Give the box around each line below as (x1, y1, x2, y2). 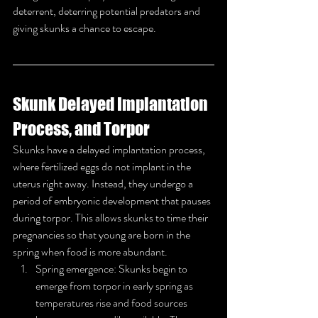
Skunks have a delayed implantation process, (13, 141, 207, 158)
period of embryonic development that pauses (13, 192, 213, 209)
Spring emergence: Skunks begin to (35, 260, 190, 277)
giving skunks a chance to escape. (13, 19, 156, 36)
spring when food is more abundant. (13, 243, 168, 260)
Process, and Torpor (13, 118, 150, 139)
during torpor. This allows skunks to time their (13, 209, 210, 226)
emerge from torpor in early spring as (35, 277, 195, 294)
